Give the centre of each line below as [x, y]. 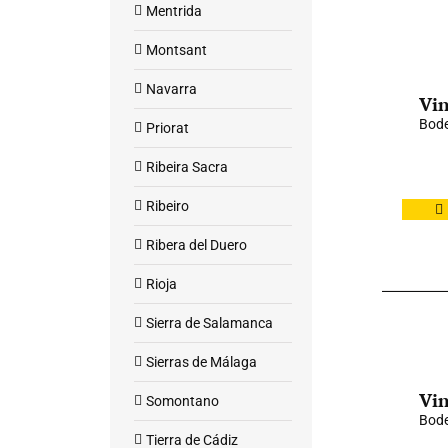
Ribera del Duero [196, 245]
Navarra [171, 89]
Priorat [167, 128]
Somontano [182, 401]
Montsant [176, 50]
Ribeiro [167, 206]
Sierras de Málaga [201, 362]
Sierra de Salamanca [209, 323]
